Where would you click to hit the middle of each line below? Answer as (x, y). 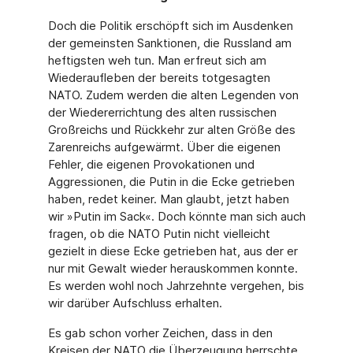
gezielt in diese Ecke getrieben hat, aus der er (173, 251)
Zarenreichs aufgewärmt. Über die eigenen (164, 147)
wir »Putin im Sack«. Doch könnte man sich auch (176, 216)
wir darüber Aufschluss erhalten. (135, 303)
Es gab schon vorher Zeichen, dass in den (160, 333)
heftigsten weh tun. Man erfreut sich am (157, 60)
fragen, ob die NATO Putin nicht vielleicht (159, 234)
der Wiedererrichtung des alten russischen (162, 112)
